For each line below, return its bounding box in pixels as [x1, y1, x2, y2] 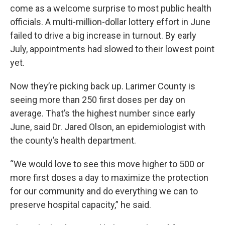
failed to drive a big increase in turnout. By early [10, 30, 196, 41]
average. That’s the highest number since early [10, 108, 195, 119]
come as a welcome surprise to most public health [10, 3, 211, 14]
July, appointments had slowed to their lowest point [10, 44, 214, 55]
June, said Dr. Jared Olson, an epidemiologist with [10, 122, 205, 133]
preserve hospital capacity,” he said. [10, 199, 153, 210]
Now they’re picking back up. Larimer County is [10, 81, 195, 92]
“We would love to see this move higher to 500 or [10, 159, 204, 170]
